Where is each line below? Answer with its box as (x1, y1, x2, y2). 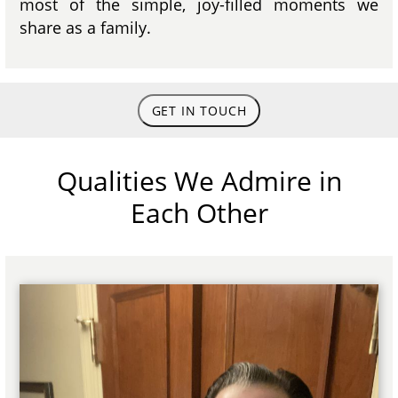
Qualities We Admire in (56, 162, 342, 199)
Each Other (130, 194, 268, 231)
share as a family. (20, 16, 152, 38)
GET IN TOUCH (151, 101, 247, 119)
